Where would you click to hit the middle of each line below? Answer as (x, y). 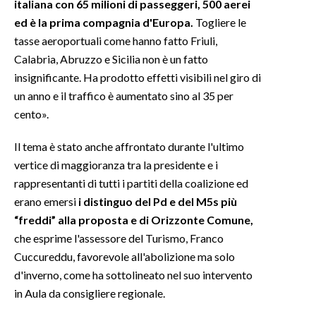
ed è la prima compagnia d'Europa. (105, 23)
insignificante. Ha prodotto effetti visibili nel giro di (138, 78)
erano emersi (46, 202)
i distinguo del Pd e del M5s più (158, 202)
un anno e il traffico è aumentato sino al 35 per (124, 96)
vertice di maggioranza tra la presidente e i (116, 165)
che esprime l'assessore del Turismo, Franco (119, 238)
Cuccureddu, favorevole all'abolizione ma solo (124, 257)
